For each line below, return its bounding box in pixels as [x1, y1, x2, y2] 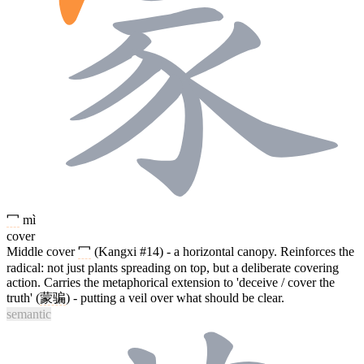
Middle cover [6, 244, 78, 258]
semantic [6, 306, 51, 321]
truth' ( [6, 290, 40, 305]
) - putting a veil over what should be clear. [66, 290, 284, 305]
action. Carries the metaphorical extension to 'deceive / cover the [6, 275, 335, 289]
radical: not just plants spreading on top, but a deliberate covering [6, 260, 339, 275]
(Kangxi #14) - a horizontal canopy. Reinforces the [91, 244, 354, 258]
